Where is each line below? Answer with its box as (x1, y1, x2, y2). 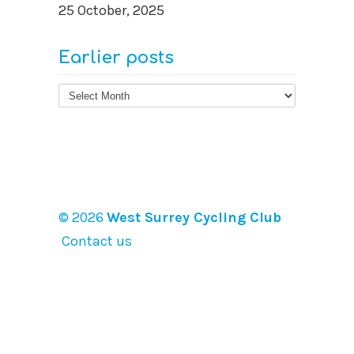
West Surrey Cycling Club (107, 209, 281, 226)
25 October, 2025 (58, 2, 164, 19)
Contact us (58, 232, 132, 250)
